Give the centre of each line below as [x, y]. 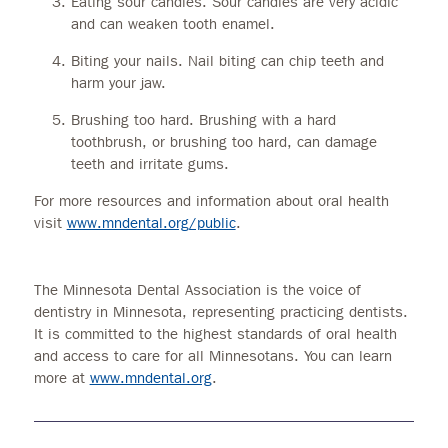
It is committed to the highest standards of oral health [215, 333]
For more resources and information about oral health [211, 200]
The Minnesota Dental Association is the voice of [197, 289]
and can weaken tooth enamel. [173, 23]
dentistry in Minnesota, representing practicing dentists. [220, 311]
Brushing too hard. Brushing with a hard [204, 119]
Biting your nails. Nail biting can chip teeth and [228, 60]
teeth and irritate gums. [150, 163]
